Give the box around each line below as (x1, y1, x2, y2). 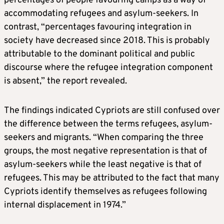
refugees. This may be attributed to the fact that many (4, 172, 219, 184)
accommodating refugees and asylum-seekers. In (4, 8, 198, 20)
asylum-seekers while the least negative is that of (4, 159, 201, 171)
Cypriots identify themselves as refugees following (4, 186, 207, 198)
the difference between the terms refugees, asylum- (4, 118, 212, 130)
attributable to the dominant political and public (4, 48, 195, 60)
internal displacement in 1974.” (4, 199, 126, 211)
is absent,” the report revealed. (4, 75, 127, 87)
